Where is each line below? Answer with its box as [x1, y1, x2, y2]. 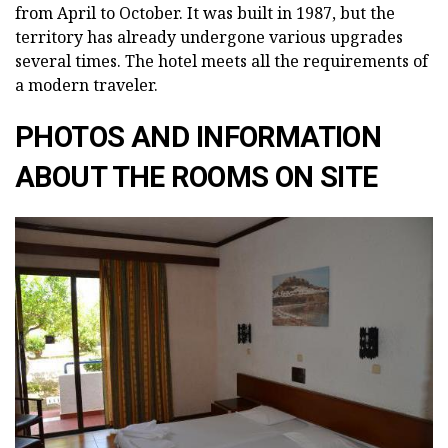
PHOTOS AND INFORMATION [15, 120, 382, 155]
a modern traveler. [15, 74, 158, 97]
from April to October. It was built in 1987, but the [15, 2, 395, 25]
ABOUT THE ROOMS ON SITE [15, 160, 378, 195]
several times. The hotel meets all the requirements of [15, 50, 428, 73]
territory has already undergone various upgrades [15, 26, 403, 49]
